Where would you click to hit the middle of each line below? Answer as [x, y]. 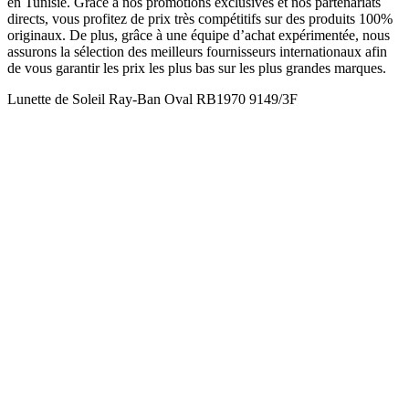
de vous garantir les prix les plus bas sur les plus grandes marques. [197, 68]
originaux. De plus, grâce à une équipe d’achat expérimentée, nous [199, 35]
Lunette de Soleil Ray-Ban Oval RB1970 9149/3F [152, 99]
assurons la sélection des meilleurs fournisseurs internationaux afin [197, 51]
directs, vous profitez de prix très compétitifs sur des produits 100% [200, 18]
